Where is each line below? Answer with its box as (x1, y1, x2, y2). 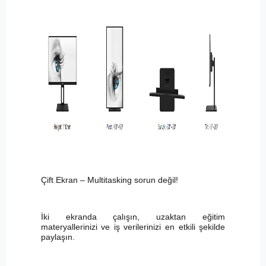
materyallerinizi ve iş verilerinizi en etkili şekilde (40, 222, 226, 232)
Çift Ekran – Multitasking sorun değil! (40, 175, 178, 185)
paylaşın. (40, 232, 75, 242)
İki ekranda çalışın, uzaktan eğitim (40, 212, 226, 222)
